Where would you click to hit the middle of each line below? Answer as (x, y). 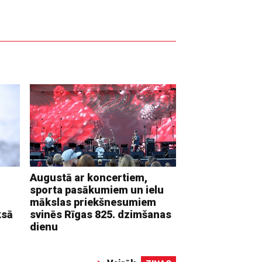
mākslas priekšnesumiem (93, 202)
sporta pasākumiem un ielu (97, 189)
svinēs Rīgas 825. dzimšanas (101, 214)
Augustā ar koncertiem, (89, 177)
